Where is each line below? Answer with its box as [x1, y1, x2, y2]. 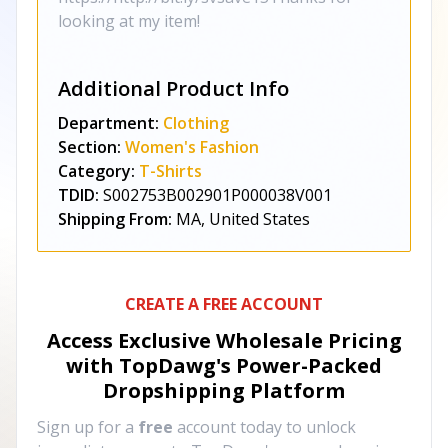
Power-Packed [236, 352, 382, 379]
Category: [58, 160, 135, 182]
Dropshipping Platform [103, 377, 345, 404]
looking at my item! [58, 10, 200, 32]
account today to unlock [177, 416, 356, 438]
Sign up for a [37, 416, 134, 438]
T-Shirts [139, 160, 206, 182]
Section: [58, 136, 121, 158]
